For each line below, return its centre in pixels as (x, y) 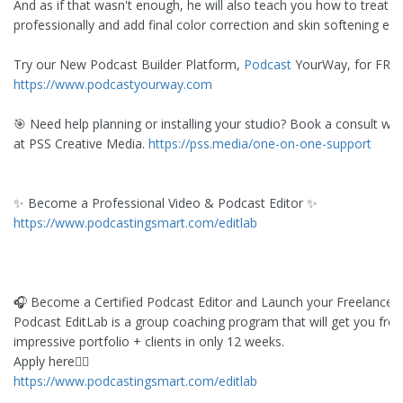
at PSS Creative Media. (81, 144)
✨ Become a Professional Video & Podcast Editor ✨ (166, 203)
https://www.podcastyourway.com (113, 85)
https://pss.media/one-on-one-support (260, 144)
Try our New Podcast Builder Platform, (129, 65)
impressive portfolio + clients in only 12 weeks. (149, 342)
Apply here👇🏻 (51, 362)
